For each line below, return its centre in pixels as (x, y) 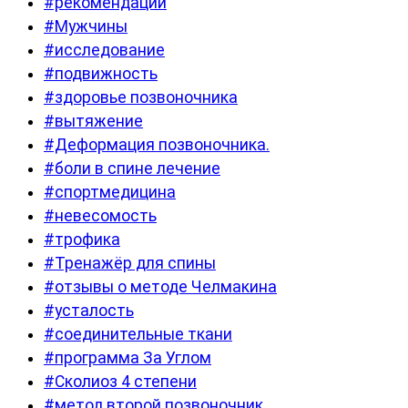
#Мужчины (86, 27)
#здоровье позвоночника (141, 98)
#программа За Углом (127, 358)
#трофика (82, 240)
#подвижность (101, 74)
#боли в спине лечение (132, 169)
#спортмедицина (110, 193)
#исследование (104, 51)
